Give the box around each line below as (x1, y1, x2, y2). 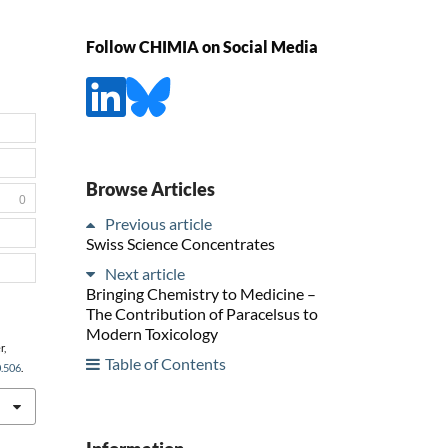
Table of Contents (105, 353, 226, 373)
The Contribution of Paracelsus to (86, 303, 318, 323)
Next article (105, 263, 185, 283)
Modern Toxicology (86, 323, 218, 343)
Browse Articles (86, 177, 215, 200)
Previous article (105, 213, 212, 233)
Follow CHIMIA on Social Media (86, 37, 318, 57)
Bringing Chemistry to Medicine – (86, 283, 316, 303)
